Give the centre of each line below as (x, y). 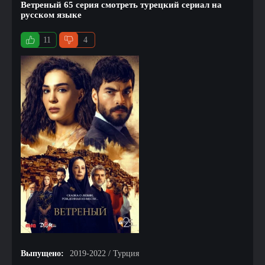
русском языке (51, 15)
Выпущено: (42, 253)
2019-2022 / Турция (104, 253)
